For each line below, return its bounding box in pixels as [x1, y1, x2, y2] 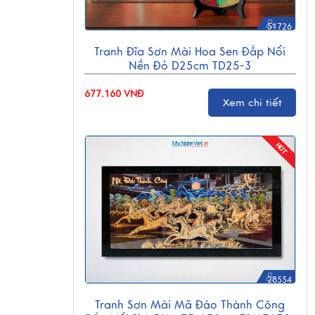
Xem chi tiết [222, 96, 282, 109]
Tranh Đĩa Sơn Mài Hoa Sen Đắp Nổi [94, 45, 286, 59]
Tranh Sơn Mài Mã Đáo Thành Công [95, 298, 285, 312]
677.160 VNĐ [84, 88, 144, 100]
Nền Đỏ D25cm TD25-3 [128, 59, 252, 73]
